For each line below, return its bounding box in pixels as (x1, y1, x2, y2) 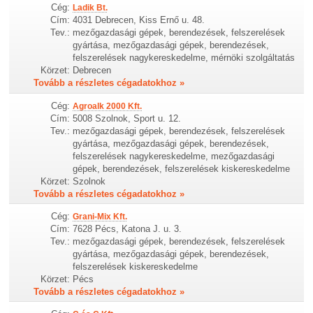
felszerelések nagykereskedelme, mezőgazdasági (73, 150, 275, 161)
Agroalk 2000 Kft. (73, 101, 143, 111)
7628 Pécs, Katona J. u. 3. (73, 223, 182, 234)
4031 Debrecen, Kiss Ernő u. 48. (73, 15, 205, 26)
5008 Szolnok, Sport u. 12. (73, 112, 182, 124)
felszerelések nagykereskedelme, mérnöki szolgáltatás (73, 52, 296, 64)
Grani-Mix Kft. (73, 211, 128, 221)
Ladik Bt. (73, 3, 108, 13)
